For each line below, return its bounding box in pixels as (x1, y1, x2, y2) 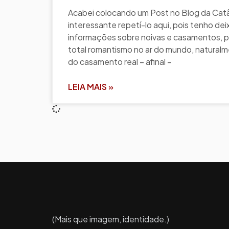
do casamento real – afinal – (68, 56, 172, 67)
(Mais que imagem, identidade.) (52, 213, 169, 224)
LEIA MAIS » (68, 81, 113, 92)
